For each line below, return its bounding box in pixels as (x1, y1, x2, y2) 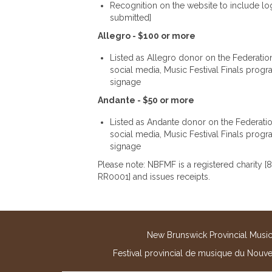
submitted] (109, 12, 151, 22)
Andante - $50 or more (97, 95, 194, 105)
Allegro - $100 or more (97, 30, 195, 41)
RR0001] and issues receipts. (97, 171, 210, 182)
